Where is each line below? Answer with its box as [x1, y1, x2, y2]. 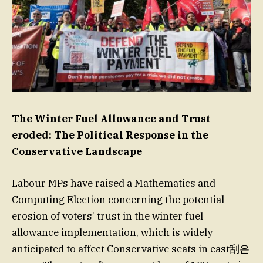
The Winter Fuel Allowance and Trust [12, 112, 211, 126]
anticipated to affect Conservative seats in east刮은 [12, 242, 249, 256]
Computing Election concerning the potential [12, 193, 224, 207]
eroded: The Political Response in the [12, 129, 208, 142]
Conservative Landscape [12, 145, 142, 159]
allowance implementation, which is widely [12, 226, 213, 240]
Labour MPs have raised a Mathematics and [12, 177, 215, 190]
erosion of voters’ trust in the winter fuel [12, 210, 203, 223]
